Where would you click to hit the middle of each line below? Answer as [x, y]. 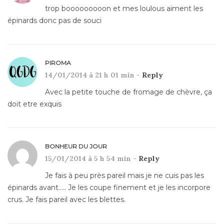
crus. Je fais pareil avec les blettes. [66, 199]
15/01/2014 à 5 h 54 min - [92, 158]
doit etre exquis [34, 104]
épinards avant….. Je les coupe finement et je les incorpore [109, 187]
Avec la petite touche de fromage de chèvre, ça [128, 92]
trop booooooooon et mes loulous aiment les [124, 8]
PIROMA [58, 62]
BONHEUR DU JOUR [76, 146]
